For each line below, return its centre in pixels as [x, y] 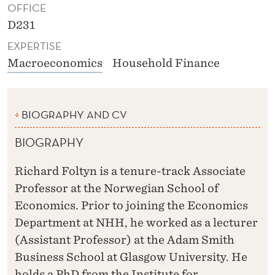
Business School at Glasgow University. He [131, 257]
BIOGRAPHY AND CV [74, 115]
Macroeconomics [55, 63]
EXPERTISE [34, 46]
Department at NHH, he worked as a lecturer [136, 222]
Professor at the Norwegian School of [117, 188]
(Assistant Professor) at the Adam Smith [125, 239]
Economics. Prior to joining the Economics [131, 205]
